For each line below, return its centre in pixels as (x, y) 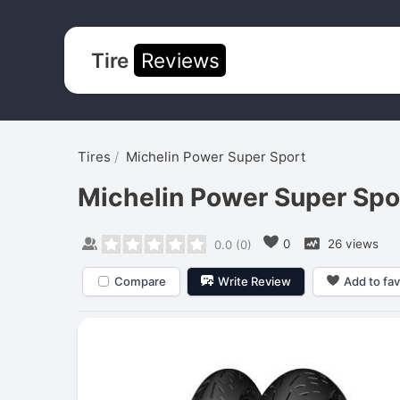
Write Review (255, 281)
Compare (140, 281)
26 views (351, 243)
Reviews (180, 60)
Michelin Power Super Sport (216, 157)
